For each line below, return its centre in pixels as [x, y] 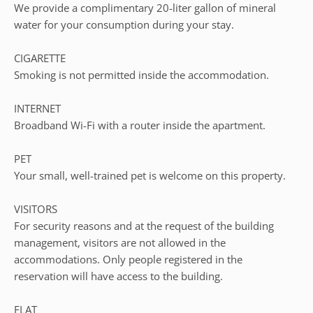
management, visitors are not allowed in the [120, 242]
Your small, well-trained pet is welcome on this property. [150, 175]
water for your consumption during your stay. [124, 24]
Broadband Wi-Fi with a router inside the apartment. [140, 125]
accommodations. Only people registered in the [128, 259]
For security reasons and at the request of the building [144, 226]
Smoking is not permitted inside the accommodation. [141, 75]
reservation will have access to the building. [118, 276]
